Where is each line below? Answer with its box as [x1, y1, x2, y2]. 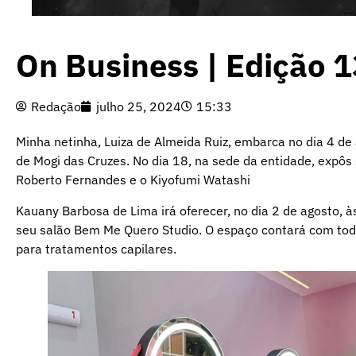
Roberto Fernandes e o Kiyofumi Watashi [16, 172, 250, 188]
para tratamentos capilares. [16, 240, 176, 257]
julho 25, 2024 [96, 99, 181, 115]
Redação [31, 99, 81, 115]
